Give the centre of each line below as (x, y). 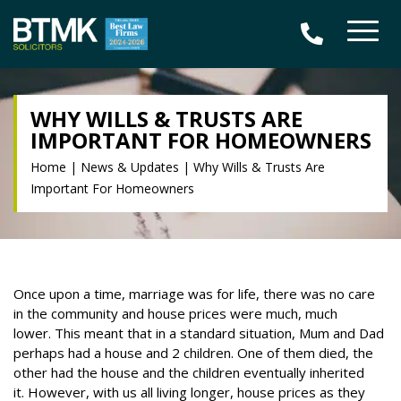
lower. (34, 333)
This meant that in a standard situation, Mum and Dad (219, 333)
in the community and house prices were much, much (175, 314)
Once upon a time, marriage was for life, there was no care (194, 294)
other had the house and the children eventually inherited (189, 373)
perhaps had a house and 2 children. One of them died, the (193, 353)
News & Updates (130, 167)
